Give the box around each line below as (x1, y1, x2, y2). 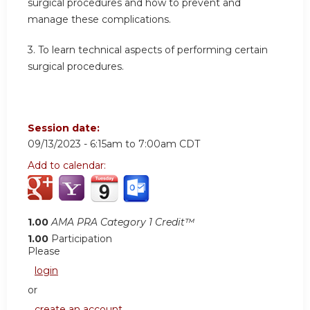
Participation (51, 232, 112, 246)
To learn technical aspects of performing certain (38, 43, 268, 56)
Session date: (28, 122, 102, 135)
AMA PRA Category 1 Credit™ (51, 216, 194, 229)
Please (28, 245, 60, 258)
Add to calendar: (28, 159, 109, 172)
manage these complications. (28, 13, 171, 26)
